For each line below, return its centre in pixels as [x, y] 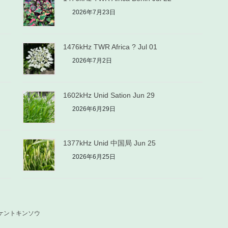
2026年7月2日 [92, 60]
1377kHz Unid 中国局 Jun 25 [110, 143]
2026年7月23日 [93, 12]
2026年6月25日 [93, 157]
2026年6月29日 [93, 109]
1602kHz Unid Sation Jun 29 [109, 95]
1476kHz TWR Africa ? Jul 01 [110, 47]
